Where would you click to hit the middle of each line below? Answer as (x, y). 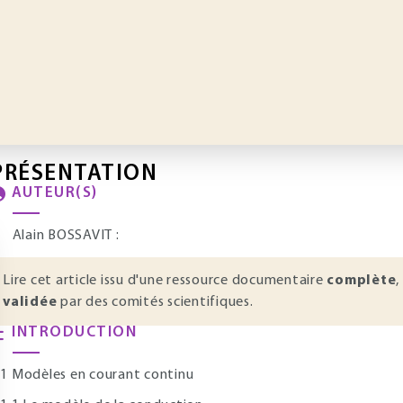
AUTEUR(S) (55, 193)
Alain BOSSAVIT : (64, 236)
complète (362, 281)
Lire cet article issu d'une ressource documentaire (165, 281)
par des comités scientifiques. (155, 302)
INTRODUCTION (74, 332)
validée (30, 302)
